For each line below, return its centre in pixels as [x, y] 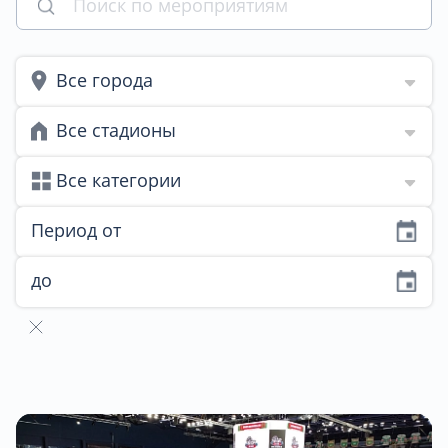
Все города [105, 80]
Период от [76, 230]
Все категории [119, 180]
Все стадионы [116, 130]
